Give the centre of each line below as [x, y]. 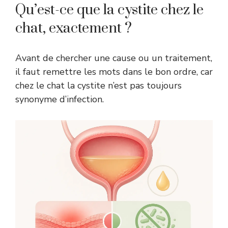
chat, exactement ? [74, 28]
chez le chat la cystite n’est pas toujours [98, 85]
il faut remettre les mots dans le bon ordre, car [114, 72]
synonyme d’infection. [60, 99]
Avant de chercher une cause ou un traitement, [114, 58]
